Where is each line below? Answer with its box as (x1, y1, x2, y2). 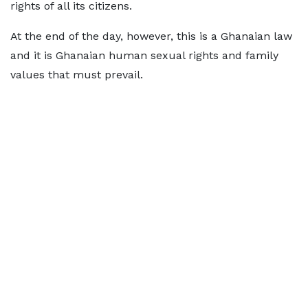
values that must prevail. (10, 68, 143, 81)
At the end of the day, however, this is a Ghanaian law (10, 30, 292, 43)
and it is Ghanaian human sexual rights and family (10, 49, 278, 62)
